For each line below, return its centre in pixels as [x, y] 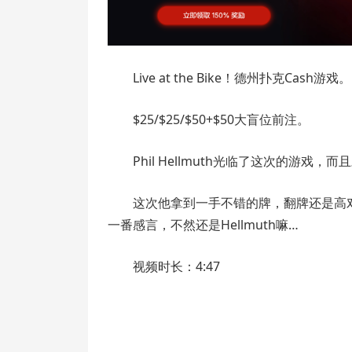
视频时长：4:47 [176, 267]
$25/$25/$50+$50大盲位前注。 [221, 120]
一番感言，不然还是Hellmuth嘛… [203, 225]
